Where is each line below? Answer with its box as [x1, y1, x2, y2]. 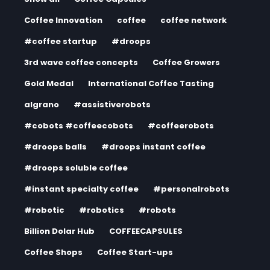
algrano [24, 99, 59, 110]
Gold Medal [24, 78, 74, 89]
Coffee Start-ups [97, 246, 173, 258]
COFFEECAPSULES [109, 225, 183, 237]
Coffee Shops [24, 246, 83, 258]
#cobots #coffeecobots [24, 120, 133, 131]
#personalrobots [153, 183, 230, 195]
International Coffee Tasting [88, 78, 214, 89]
